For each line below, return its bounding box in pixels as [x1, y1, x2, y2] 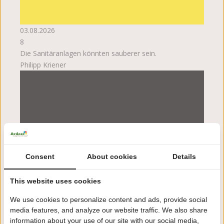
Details [172, 152, 196, 161]
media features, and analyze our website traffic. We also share [10, 206, 207, 214]
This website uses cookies [10, 177, 101, 185]
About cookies [87, 152, 137, 161]
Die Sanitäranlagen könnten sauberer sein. [20, 48, 156, 58]
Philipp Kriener [20, 60, 66, 70]
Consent [25, 152, 54, 161]
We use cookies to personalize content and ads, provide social [10, 195, 207, 204]
